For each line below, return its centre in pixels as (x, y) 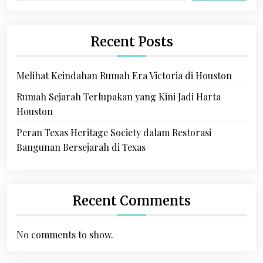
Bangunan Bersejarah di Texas (81, 147)
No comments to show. (65, 235)
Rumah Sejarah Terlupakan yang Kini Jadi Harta (119, 97)
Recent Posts (131, 42)
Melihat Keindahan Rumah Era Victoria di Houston (124, 75)
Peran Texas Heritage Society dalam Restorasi (114, 132)
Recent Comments (131, 201)
